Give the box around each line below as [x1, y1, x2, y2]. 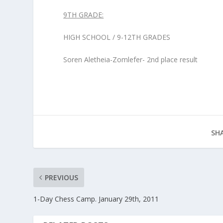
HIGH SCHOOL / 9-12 [63, 32, 132, 42]
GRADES [141, 32, 171, 42]
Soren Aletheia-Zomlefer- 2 [63, 55, 151, 65]
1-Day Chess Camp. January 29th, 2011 [33, 194, 159, 204]
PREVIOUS [45, 173, 79, 183]
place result [159, 55, 198, 65]
